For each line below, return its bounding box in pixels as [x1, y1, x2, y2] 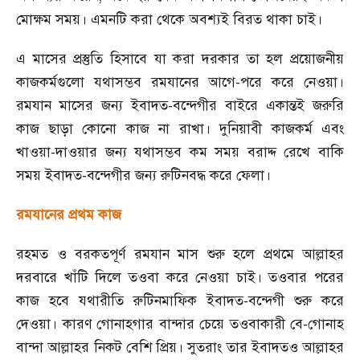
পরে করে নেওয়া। [240, 73, 345, 91]
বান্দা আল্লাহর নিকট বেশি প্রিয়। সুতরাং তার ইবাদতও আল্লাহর [16, 338, 344, 356]
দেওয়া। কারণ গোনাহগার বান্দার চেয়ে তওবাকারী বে [16, 315, 303, 333]
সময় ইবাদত [16, 166, 82, 184]
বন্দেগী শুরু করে [248, 292, 344, 309]
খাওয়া [16, 143, 51, 161]
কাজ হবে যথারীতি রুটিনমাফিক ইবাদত [16, 292, 243, 309]
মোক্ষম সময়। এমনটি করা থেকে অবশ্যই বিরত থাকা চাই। [16, 10, 322, 28]
